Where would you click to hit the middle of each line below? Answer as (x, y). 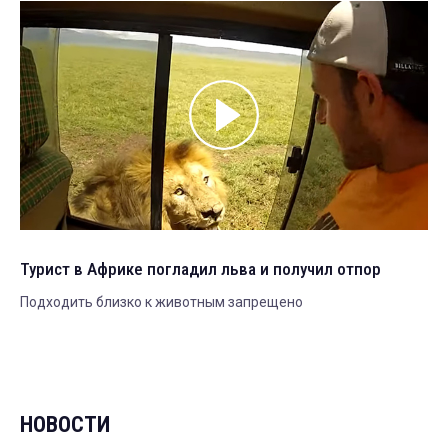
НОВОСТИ (65, 425)
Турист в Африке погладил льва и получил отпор (200, 269)
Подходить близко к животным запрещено (161, 302)
